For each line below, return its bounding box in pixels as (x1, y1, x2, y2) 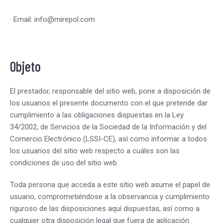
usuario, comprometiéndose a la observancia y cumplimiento (10, 192, 210, 201)
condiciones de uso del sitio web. (10, 158, 118, 167)
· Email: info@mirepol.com (10, 15, 95, 24)
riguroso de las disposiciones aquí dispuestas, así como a (10, 204, 200, 213)
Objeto (10, 58, 41, 75)
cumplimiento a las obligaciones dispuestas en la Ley (10, 111, 184, 119)
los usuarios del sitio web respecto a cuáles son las (10, 146, 180, 155)
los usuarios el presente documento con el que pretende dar (10, 99, 208, 108)
